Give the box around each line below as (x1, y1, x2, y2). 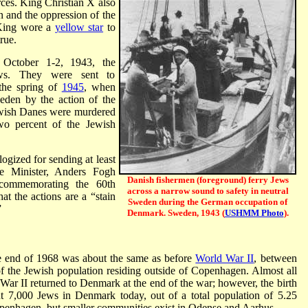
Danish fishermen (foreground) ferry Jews (126, 174, 289, 185)
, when (83, 80, 115, 93)
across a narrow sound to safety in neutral (126, 185, 289, 196)
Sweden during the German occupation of (128, 196, 287, 207)
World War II (195, 252, 254, 264)
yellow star (54, 21, 104, 33)
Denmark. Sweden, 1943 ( (126, 207, 225, 218)
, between (254, 252, 297, 264)
